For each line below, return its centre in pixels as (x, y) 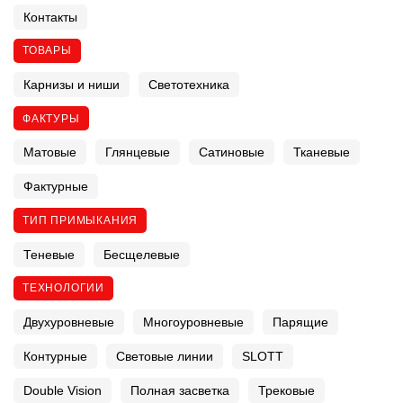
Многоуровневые (193, 322)
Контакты (50, 17)
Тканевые (322, 152)
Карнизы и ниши (72, 85)
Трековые (287, 391)
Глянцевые (138, 152)
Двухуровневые (69, 322)
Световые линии (165, 357)
